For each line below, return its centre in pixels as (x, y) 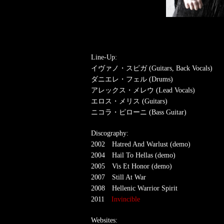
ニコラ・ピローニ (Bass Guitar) (139, 112)
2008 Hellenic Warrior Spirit (134, 188)
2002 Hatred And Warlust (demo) (141, 144)
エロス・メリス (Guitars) (129, 101)
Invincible (126, 199)
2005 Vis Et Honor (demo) (131, 166)
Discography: (110, 133)
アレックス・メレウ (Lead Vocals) (143, 90)
